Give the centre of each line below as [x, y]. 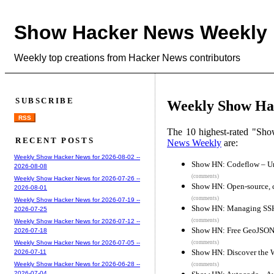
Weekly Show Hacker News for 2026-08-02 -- [77, 157]
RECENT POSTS [55, 140]
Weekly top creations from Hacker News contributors [127, 57]
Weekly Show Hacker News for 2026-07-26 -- [77, 179]
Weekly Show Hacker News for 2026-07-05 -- [77, 243]
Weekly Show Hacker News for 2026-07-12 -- [77, 221]
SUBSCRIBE [45, 100]
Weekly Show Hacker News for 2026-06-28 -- [77, 264]
